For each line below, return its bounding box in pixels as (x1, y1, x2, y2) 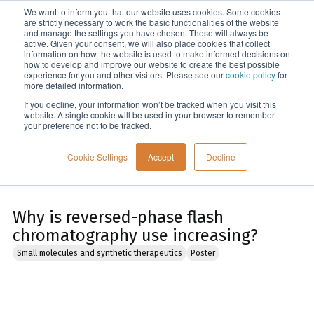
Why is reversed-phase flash (13, 207, 224, 227)
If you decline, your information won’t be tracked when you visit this (24, 98, 276, 110)
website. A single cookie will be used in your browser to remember (24, 109, 275, 121)
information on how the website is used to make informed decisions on (24, 48, 290, 60)
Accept (147, 151, 174, 163)
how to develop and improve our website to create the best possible (24, 58, 280, 70)
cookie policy (226, 69, 275, 81)
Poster (191, 248, 215, 258)
